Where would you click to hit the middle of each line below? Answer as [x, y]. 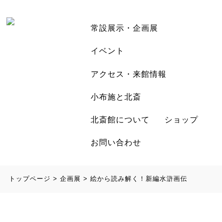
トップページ [29, 179]
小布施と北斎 [116, 97]
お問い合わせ [116, 143]
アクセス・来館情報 [129, 74]
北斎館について [120, 119]
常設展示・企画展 [125, 28]
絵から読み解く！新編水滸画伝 [139, 179]
